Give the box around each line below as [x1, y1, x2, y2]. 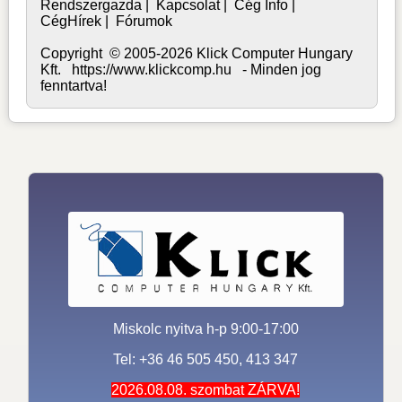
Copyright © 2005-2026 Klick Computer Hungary [40, 45, 354, 61]
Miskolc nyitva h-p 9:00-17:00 [112, 321, 299, 337]
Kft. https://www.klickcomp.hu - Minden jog [40, 61, 322, 77]
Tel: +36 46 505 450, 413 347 [113, 352, 299, 368]
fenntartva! [40, 77, 108, 93]
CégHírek [40, 13, 102, 29]
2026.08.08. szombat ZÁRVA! [111, 382, 301, 398]
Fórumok [116, 13, 173, 29]
